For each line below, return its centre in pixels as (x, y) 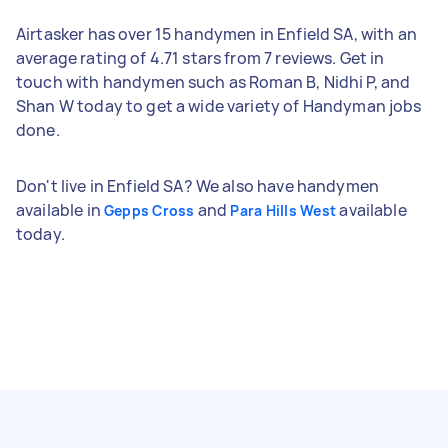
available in (60, 209)
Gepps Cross (149, 210)
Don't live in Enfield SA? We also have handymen (198, 185)
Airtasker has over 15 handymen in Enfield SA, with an (216, 33)
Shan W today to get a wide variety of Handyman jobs (219, 105)
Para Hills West (283, 210)
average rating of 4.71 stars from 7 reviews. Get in (200, 57)
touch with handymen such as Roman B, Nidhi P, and (213, 81)
